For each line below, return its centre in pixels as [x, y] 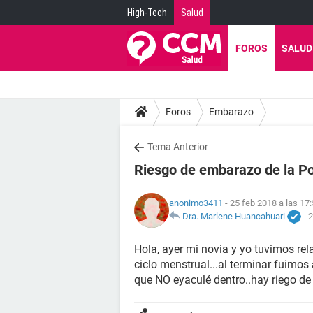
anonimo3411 [196, 203]
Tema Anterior [178, 147]
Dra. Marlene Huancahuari [234, 216]
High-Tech [147, 13]
